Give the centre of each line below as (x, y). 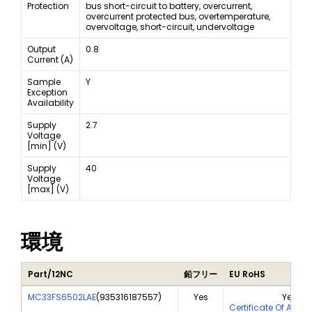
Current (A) (50, 60)
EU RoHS (247, 274)
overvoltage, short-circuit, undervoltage (170, 27)
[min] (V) (47, 146)
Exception (47, 93)
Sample (44, 82)
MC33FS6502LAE (62, 297)
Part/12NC (50, 274)
